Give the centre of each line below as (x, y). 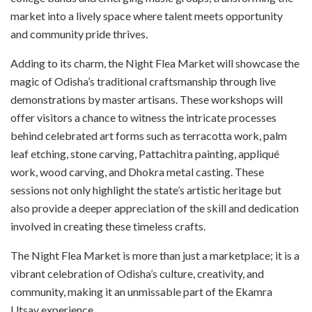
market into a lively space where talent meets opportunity (147, 15)
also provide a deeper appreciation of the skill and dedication (155, 208)
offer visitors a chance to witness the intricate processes (143, 117)
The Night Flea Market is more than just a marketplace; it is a (155, 255)
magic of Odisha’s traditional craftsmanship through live (143, 81)
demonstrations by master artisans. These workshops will (147, 99)
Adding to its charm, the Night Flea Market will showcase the (155, 63)
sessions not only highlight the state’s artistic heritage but (146, 189)
